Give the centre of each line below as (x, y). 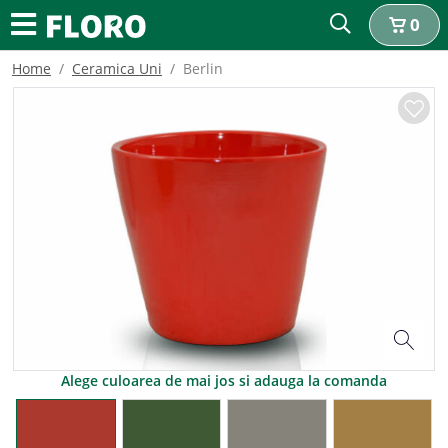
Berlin (203, 68)
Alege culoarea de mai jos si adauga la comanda (224, 380)
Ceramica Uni (117, 68)
